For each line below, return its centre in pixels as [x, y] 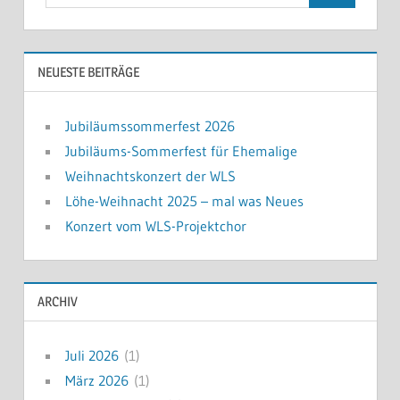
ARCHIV [57, 302]
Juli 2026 [92, 356]
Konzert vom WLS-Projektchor [155, 225]
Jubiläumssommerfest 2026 [150, 125]
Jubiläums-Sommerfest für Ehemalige [181, 150]
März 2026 [96, 381]
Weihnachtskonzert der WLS [150, 175]
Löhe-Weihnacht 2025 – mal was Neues [184, 200]
